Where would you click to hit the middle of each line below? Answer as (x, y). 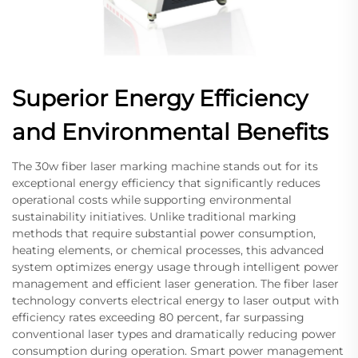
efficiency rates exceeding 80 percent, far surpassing (158, 317)
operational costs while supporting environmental (152, 199)
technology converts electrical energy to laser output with (175, 300)
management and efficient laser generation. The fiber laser (175, 283)
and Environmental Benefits (170, 131)
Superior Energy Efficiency (160, 98)
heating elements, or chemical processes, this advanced (168, 250)
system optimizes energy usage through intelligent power (175, 267)
